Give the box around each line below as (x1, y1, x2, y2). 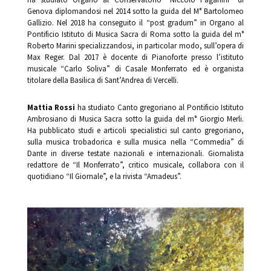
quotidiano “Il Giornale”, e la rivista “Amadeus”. (27, 171, 181, 181)
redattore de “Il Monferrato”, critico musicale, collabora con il (27, 159, 244, 170)
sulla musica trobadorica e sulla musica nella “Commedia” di (27, 136, 244, 147)
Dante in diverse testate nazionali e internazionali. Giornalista (27, 148, 244, 158)
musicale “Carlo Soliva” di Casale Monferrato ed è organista (27, 63, 244, 74)
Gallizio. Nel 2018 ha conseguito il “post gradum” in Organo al (27, 17, 244, 28)
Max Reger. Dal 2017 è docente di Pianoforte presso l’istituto (27, 51, 244, 62)
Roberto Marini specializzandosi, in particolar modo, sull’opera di (27, 40, 244, 51)
